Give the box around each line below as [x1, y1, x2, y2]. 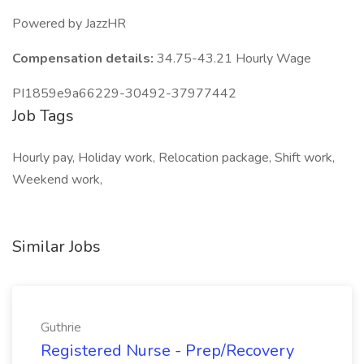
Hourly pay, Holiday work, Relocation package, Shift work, [12, 149, 335, 167]
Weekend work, [12, 171, 102, 188]
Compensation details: [12, 50, 157, 67]
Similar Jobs [12, 236, 101, 258]
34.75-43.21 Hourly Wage [157, 50, 311, 67]
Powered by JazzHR [12, 15, 126, 32]
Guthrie [41, 318, 81, 336]
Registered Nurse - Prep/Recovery [41, 340, 294, 362]
